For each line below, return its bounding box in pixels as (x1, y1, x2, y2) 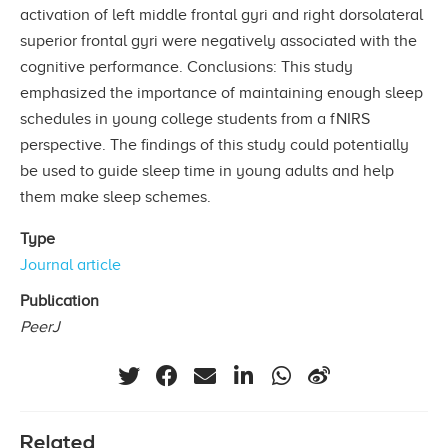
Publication (20, 291, 99, 310)
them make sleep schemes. (20, 187, 211, 206)
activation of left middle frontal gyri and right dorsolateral (20, 5, 423, 24)
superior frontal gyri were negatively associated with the (20, 31, 417, 50)
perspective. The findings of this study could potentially (20, 135, 409, 154)
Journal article (20, 255, 121, 274)
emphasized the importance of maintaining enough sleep (20, 83, 423, 102)
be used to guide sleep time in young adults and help (20, 161, 394, 180)
